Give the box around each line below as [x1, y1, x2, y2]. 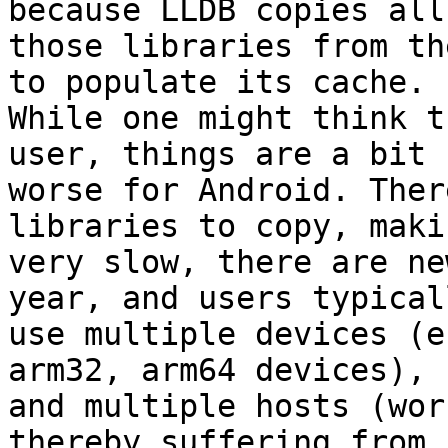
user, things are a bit [8, 136, 426, 173]
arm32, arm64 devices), [8, 352, 426, 389]
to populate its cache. [8, 64, 426, 101]
